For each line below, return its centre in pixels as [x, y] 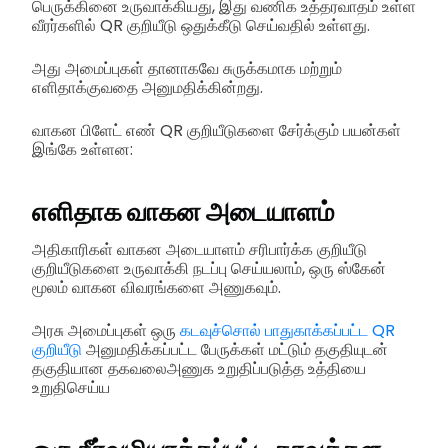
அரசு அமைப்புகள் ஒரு [106, 330]
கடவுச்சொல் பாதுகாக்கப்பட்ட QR [287, 330]
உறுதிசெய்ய [71, 387]
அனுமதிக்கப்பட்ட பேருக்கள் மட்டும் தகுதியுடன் [235, 349]
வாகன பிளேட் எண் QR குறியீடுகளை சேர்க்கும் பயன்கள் [216, 130]
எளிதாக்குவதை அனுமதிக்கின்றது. [147, 87]
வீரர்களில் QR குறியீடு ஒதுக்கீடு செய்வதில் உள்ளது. [201, 25]
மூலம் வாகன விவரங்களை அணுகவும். [156, 287]
